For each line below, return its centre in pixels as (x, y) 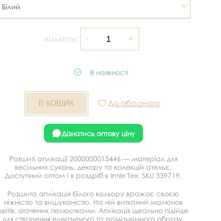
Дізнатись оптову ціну (98, 133)
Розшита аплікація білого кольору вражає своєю (93, 194)
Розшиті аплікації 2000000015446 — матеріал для (93, 159)
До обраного (134, 103)
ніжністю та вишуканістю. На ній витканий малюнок (93, 202)
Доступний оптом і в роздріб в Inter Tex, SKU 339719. (93, 175)
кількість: (62, 39)
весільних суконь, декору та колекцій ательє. (93, 167)
